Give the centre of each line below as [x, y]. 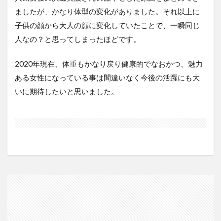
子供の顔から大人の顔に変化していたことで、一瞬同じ [107, 25]
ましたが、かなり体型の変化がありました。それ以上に [107, 11]
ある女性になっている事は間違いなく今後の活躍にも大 [107, 77]
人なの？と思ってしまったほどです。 [78, 39]
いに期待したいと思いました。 [67, 91]
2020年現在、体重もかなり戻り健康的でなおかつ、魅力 [109, 63]
